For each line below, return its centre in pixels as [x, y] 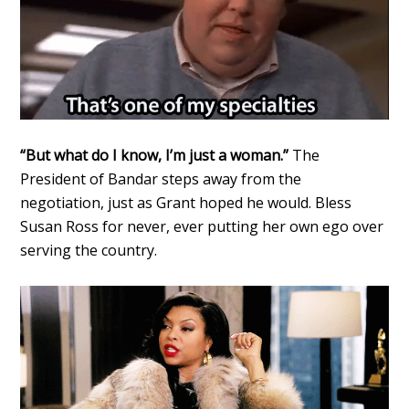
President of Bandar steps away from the [161, 179]
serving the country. [89, 251]
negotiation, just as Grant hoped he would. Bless [186, 203]
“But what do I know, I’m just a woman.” [155, 156]
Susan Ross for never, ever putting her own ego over [202, 227]
